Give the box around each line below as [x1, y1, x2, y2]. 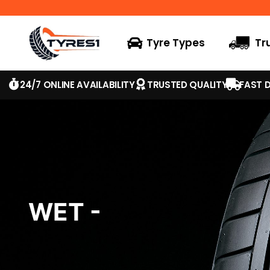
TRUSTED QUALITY [146, 78, 228, 91]
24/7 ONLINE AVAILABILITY [20, 78, 135, 91]
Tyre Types [146, 36, 206, 51]
